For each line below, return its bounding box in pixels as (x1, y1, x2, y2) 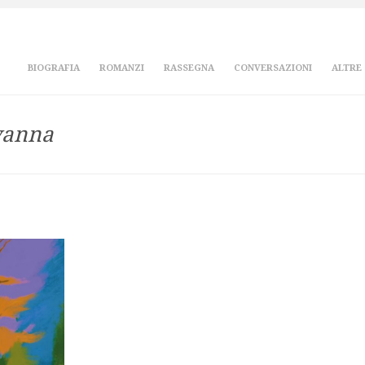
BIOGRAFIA (28, 63, 80, 73)
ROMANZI (99, 63, 144, 73)
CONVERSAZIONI (234, 63, 312, 73)
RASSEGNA (164, 63, 214, 73)
